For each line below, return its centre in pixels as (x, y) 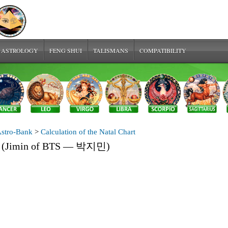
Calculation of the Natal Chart (88, 132)
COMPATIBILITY (163, 50)
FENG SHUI (66, 50)
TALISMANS (111, 50)
